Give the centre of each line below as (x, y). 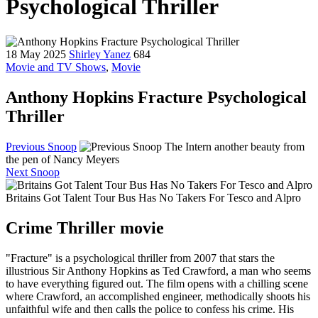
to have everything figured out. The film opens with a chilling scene (157, 283)
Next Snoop (33, 172)
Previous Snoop (41, 146)
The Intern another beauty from (233, 146)
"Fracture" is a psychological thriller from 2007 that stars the (140, 258)
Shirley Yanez (100, 54)
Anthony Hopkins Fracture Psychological (156, 97)
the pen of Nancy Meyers (62, 159)
